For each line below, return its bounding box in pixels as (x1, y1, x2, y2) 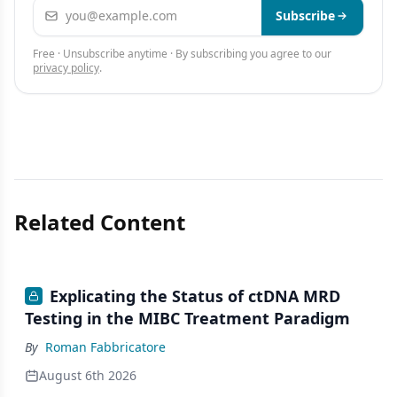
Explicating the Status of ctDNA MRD (50, 285, 340, 307)
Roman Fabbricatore (45, 339, 166, 356)
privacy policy (33, 60, 99, 75)
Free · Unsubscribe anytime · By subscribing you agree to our (33, 46, 331, 61)
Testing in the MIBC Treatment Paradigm (25, 307, 350, 330)
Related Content (14, 207, 185, 237)
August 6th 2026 (39, 367, 136, 385)
